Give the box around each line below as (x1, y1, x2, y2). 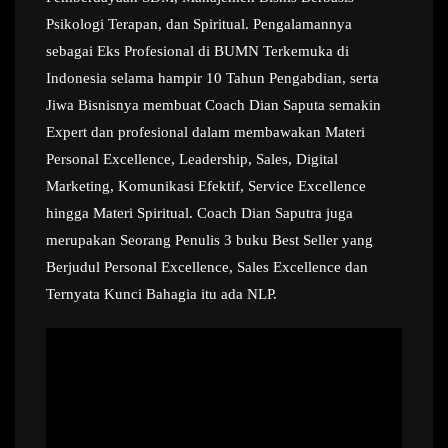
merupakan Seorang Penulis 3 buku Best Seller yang (46, 232, 373, 248)
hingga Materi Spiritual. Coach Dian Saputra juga (46, 205, 353, 221)
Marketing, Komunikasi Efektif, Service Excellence (46, 178, 366, 194)
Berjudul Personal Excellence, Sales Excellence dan (46, 259, 368, 275)
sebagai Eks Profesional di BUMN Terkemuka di (46, 43, 349, 59)
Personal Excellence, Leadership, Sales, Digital (46, 151, 338, 167)
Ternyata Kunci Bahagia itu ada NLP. (46, 286, 277, 302)
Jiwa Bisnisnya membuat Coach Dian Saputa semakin (46, 97, 381, 113)
